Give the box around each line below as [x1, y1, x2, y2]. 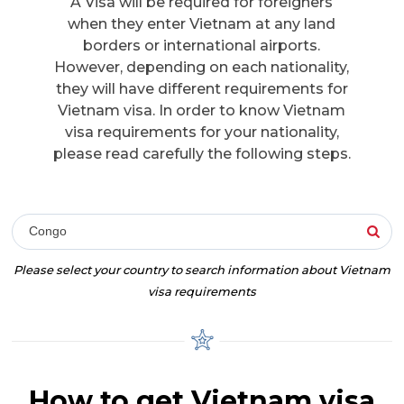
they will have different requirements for [55, 80, 348, 98]
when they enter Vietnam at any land [68, 15, 336, 33]
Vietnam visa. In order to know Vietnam [58, 102, 346, 120]
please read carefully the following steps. [52, 145, 351, 163]
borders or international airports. [83, 37, 321, 55]
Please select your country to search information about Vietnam [13, 262, 390, 278]
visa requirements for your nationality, [64, 124, 339, 142]
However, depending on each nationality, [54, 59, 350, 77]
